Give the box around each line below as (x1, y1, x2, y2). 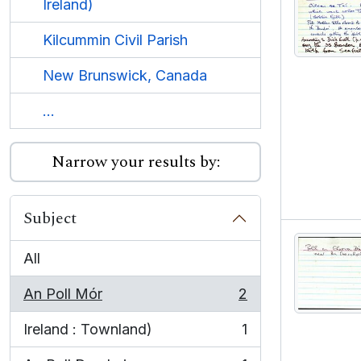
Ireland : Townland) (23, 321, 152, 338)
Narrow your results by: (51, 150, 220, 174)
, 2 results (23, 295, 87, 312)
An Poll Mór (23, 285, 102, 302)
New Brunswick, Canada (43, 67, 207, 84)
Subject (23, 206, 77, 230)
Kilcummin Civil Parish (43, 31, 188, 48)
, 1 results (23, 330, 84, 347)
